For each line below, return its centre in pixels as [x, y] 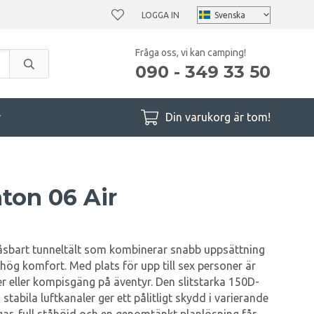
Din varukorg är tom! [218, 117]
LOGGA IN [161, 15]
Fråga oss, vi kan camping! [191, 52]
